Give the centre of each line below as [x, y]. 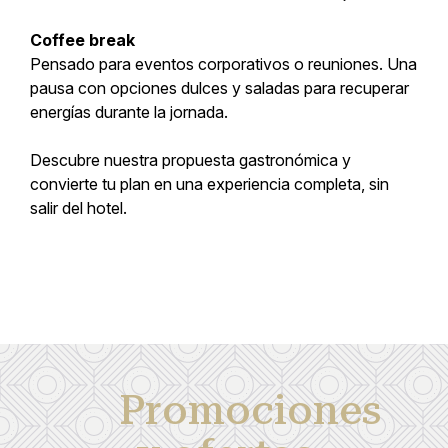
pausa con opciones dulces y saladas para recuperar [219, 88]
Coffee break [82, 40]
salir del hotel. [78, 208]
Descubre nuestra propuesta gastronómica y [190, 160]
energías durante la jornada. [129, 112]
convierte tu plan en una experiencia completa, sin [209, 184]
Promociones [250, 411]
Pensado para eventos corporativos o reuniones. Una [223, 64]
